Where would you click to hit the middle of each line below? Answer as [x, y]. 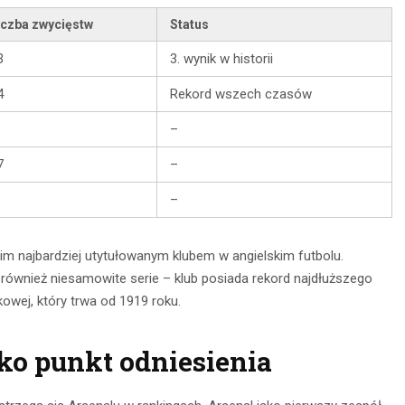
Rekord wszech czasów [241, 94]
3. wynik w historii [221, 59]
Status [189, 25]
